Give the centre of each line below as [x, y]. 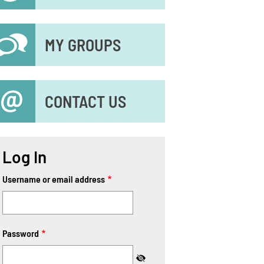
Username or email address [54, 179]
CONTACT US [85, 101]
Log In [24, 157]
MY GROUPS [83, 45]
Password [21, 233]
